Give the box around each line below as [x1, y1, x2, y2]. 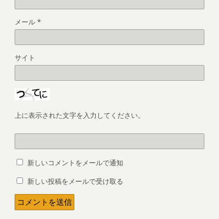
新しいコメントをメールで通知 [27, 158, 123, 167]
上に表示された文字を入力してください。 [15, 110, 145, 120]
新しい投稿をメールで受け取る [27, 176, 123, 186]
